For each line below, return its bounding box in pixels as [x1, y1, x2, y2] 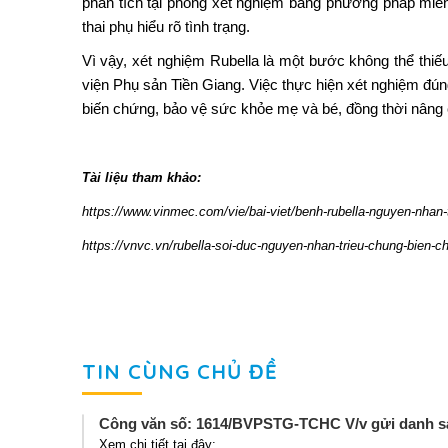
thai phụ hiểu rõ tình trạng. [81, 18, 250, 36]
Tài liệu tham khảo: [81, 170, 201, 186]
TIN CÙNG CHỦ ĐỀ [81, 359, 279, 385]
